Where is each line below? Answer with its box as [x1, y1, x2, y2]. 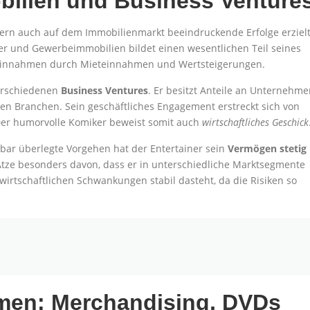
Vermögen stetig [228, 142, 307, 155]
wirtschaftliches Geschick [202, 116, 309, 129]
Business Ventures [61, 84, 148, 97]
